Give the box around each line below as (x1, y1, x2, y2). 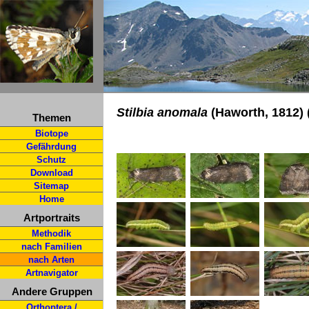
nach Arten (28, 255, 74, 265)
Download (30, 168, 73, 178)
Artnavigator (25, 268, 78, 278)
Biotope (34, 128, 68, 139)
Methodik (32, 228, 71, 239)
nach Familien (21, 241, 82, 252)
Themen (32, 112, 71, 123)
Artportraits (23, 212, 80, 223)
